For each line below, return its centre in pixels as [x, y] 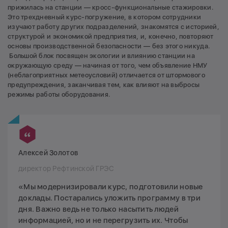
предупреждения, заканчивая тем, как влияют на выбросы [104, 84]
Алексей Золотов [48, 152]
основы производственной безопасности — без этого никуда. [109, 46]
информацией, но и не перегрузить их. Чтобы [103, 220]
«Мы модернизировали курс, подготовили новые [111, 187]
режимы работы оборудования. [59, 94]
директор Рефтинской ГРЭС [66, 168]
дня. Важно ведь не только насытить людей [98, 209]
